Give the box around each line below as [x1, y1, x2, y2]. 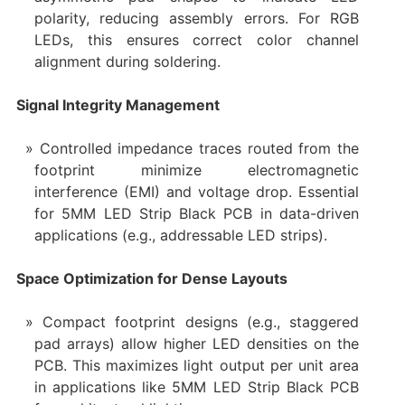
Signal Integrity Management [15, 95, 220, 114]
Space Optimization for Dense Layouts [15, 268, 287, 287]
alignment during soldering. [33, 52, 221, 71]
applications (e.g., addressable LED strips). [33, 225, 327, 244]
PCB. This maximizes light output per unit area [33, 355, 360, 374]
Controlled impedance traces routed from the [39, 138, 360, 157]
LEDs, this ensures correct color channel [33, 30, 360, 49]
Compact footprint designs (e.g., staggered [42, 312, 360, 331]
